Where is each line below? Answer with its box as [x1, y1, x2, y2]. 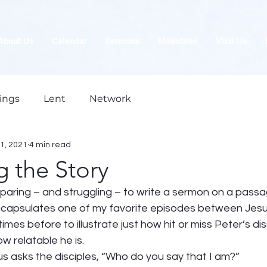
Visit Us [216, 36, 247, 46]
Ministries [158, 36, 198, 46]
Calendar [52, 36, 87, 46]
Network [89, 93, 131, 104]
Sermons [105, 36, 140, 46]
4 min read [29, 140, 71, 149]
